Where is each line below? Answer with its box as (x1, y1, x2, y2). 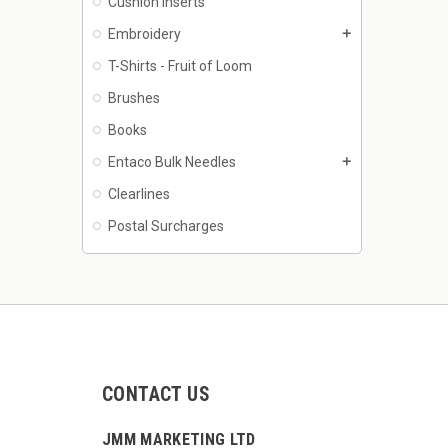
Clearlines (108, 186, 170, 203)
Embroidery (108, 26, 181, 43)
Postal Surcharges (108, 218, 224, 235)
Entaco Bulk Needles (108, 154, 236, 171)
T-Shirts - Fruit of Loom (108, 58, 252, 75)
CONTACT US (102, 383, 210, 407)
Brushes (108, 90, 160, 107)
